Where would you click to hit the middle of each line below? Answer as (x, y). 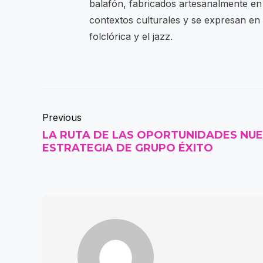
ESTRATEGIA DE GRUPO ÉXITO (128, 148)
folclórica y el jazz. (131, 37)
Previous (62, 118)
